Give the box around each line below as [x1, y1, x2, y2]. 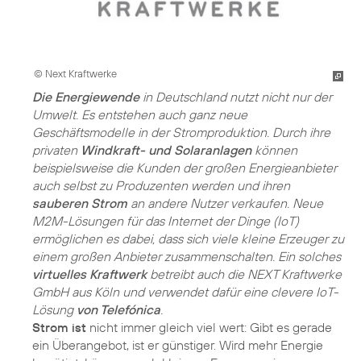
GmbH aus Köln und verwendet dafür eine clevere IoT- [32, 283, 338, 300]
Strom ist [32, 318, 86, 335]
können [251, 141, 297, 158]
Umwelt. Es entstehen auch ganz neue [32, 106, 247, 122]
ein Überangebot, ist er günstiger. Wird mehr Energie [32, 336, 323, 353]
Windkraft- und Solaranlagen [81, 141, 251, 158]
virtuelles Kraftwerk [32, 265, 147, 282]
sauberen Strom [32, 194, 127, 211]
